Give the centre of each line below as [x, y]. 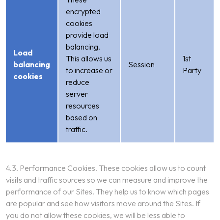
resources [82, 106]
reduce [78, 82]
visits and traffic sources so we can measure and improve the [107, 180]
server [77, 94]
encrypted [83, 11]
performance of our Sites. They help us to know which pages [108, 192]
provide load [87, 35]
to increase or [89, 70]
